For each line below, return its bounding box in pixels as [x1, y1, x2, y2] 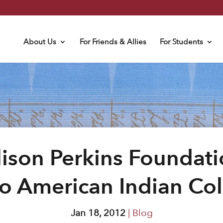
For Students [159, 37, 203, 46]
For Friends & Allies [79, 37, 146, 46]
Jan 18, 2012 [70, 207, 125, 219]
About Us [23, 37, 56, 46]
